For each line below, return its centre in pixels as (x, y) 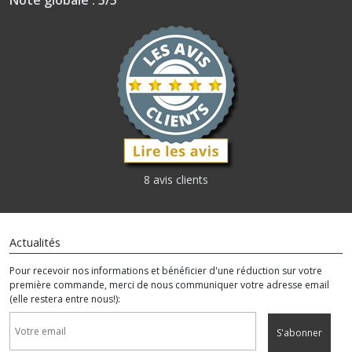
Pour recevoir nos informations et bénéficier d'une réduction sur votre (166, 271)
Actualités (35, 243)
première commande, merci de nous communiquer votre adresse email (169, 285)
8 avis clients (176, 180)
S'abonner (299, 332)
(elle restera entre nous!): (65, 299)
